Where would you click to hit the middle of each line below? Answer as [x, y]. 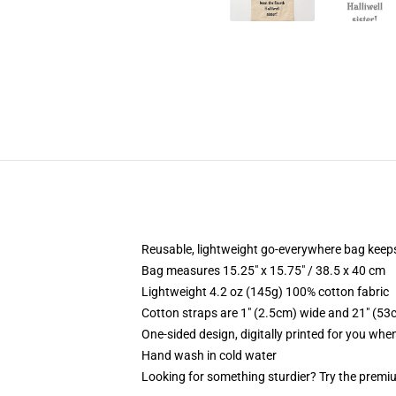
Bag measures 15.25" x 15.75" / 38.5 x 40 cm [263, 270]
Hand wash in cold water [209, 355]
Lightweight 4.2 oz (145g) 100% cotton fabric [265, 292]
